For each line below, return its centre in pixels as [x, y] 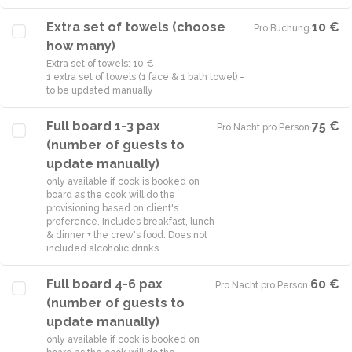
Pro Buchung [282, 28]
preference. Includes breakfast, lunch [130, 222]
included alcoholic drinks [103, 248]
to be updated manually [100, 90]
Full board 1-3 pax [103, 126]
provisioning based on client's [112, 208]
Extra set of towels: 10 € [100, 64]
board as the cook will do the [111, 195]
